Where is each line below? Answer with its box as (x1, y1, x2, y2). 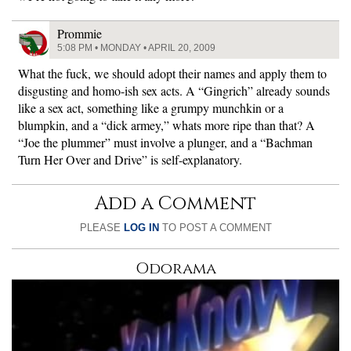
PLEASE (79, 222, 124, 234)
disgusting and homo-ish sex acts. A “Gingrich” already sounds (18, 82, 330, 100)
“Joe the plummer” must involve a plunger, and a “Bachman (18, 134, 313, 151)
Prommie (57, 25, 102, 42)
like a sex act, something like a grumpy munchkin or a (18, 100, 284, 117)
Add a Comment (95, 191, 256, 217)
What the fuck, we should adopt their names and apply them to (18, 65, 327, 82)
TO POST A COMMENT (158, 222, 272, 234)
